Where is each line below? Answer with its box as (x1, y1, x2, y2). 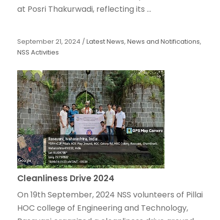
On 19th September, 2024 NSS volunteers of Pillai (17, 189, 203, 201)
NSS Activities (17, 48, 59, 57)
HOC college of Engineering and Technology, (17, 202, 188, 214)
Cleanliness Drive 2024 (17, 172, 114, 185)
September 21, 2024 (17, 37, 81, 47)
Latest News (86, 37, 124, 47)
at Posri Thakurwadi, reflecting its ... (17, 3, 151, 15)
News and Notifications (127, 37, 200, 47)
